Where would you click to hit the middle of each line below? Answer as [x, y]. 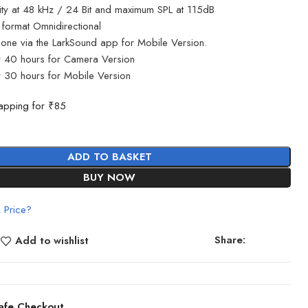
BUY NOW [110, 177]
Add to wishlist [52, 241]
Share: [230, 240]
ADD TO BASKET [109, 157]
